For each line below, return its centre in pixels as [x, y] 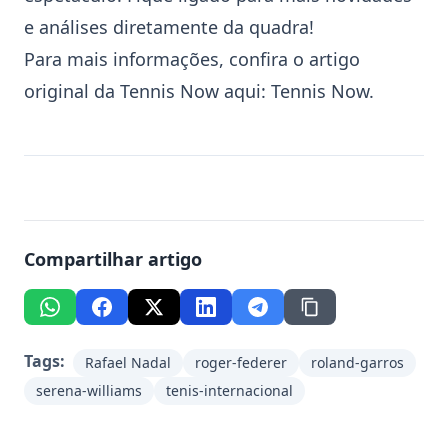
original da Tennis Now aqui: [147, 91]
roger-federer [241, 362]
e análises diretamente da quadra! [169, 27]
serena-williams [89, 390]
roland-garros [357, 362]
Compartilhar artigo [113, 259]
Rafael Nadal [128, 362]
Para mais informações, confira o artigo [192, 59]
